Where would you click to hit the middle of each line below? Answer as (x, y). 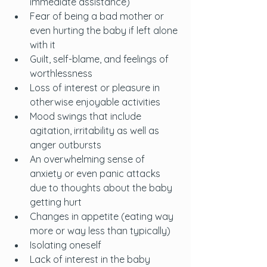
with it (43, 45)
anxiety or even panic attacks (96, 173)
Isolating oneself (66, 245)
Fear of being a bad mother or (98, 16)
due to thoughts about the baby (102, 188)
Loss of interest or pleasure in (96, 88)
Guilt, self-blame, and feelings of (100, 59)
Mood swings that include (87, 116)
